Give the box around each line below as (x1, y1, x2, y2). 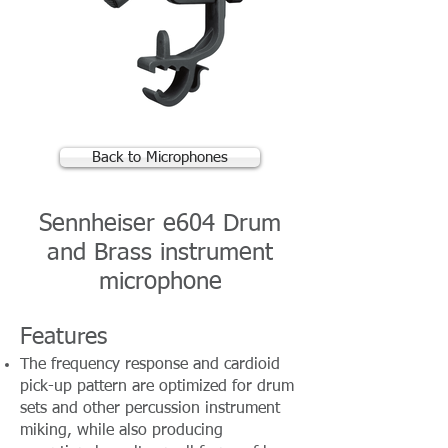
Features (20, 326, 107, 349)
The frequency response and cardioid (20, 357, 280, 373)
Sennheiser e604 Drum (39, 212, 281, 236)
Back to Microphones (92, 150, 228, 165)
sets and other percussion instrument (20, 401, 280, 417)
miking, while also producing (20, 423, 223, 439)
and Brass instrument (47, 241, 273, 265)
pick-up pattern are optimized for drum (20, 379, 294, 395)
